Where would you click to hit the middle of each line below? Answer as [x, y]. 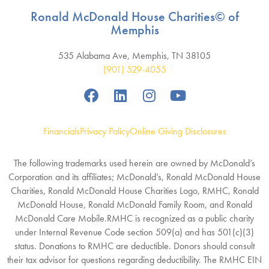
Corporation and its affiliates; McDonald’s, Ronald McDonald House [134, 177]
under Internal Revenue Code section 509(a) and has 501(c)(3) [134, 232]
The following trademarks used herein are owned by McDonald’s [134, 163]
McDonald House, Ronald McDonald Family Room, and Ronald [134, 204]
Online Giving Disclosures [178, 131]
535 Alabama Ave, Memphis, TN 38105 [134, 55]
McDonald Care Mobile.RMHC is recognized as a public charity [134, 218]
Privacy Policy [104, 131]
